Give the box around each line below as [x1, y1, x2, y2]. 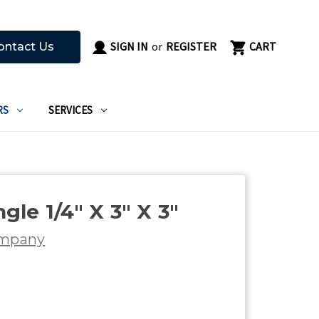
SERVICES [48, 103, 93, 117]
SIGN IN [108, 39, 148, 54]
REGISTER [166, 39, 216, 54]
